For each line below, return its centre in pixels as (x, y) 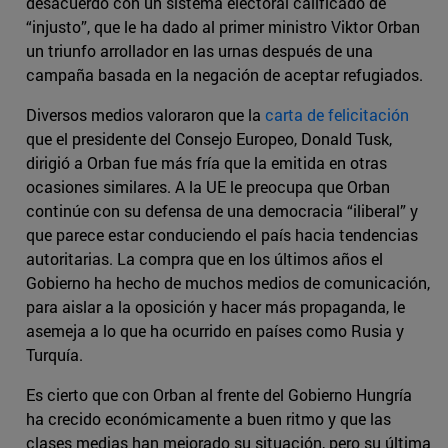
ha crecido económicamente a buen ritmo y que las (208, 419)
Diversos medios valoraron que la (145, 115)
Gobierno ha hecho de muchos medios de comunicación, (228, 283)
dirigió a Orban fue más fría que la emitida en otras (206, 163)
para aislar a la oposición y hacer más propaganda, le (215, 307)
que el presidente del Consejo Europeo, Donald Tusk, (209, 139)
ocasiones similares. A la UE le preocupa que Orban (208, 187)
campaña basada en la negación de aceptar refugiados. (224, 75)
